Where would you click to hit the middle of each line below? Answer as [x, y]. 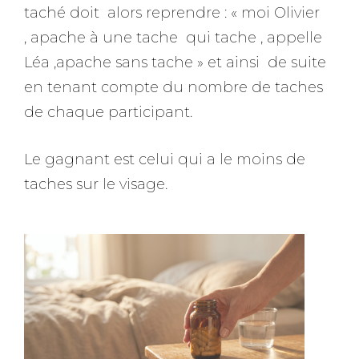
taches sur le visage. [96, 184]
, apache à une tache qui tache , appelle [175, 38]
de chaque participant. [108, 112]
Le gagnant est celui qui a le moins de [165, 159]
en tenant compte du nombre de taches [173, 87]
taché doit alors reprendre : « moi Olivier [172, 13]
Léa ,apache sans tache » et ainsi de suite [177, 63]
